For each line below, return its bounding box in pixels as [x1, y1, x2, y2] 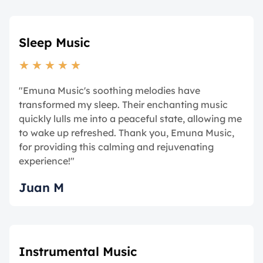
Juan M [19, 180, 64, 195]
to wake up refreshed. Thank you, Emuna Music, [19, 127, 234, 139]
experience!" [19, 155, 75, 167]
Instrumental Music [19, 244, 137, 259]
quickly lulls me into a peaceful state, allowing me [19, 113, 242, 124]
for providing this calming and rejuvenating [19, 141, 214, 153]
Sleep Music [19, 35, 90, 50]
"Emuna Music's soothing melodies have [19, 85, 200, 96]
